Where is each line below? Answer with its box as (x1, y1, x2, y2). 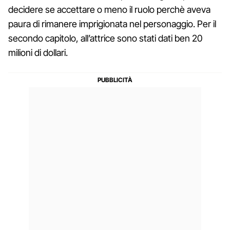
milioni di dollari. (8, 47, 68, 58)
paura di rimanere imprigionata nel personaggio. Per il (8, 18, 216, 29)
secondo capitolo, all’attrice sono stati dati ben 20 (8, 32, 202, 44)
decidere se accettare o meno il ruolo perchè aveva (8, 4, 210, 15)
